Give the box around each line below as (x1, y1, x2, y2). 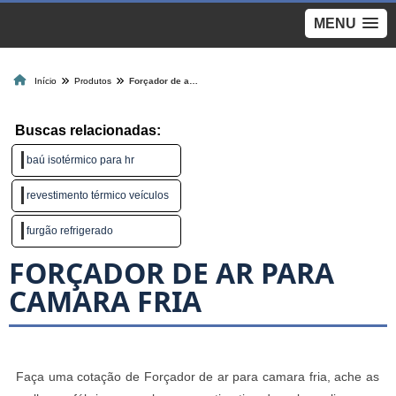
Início (34, 76, 57, 86)
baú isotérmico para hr (27, 154, 134, 166)
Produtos (74, 76, 111, 86)
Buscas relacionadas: (15, 123, 161, 138)
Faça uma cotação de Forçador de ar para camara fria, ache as (16, 369, 379, 385)
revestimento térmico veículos (27, 189, 169, 202)
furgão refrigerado (27, 225, 113, 237)
